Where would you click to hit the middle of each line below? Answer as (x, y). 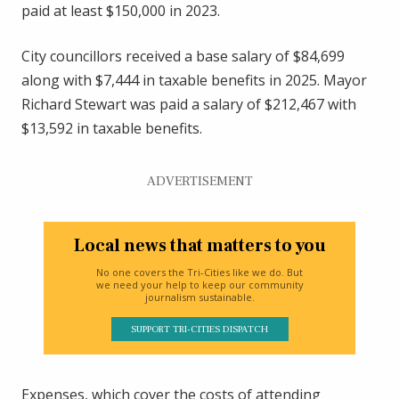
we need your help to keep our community (199, 285)
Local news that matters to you (199, 246)
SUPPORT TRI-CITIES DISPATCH (199, 330)
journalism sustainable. (199, 297)
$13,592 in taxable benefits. (112, 128)
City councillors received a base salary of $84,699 (183, 56)
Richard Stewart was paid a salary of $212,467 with (189, 104)
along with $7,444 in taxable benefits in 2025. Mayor (194, 80)
